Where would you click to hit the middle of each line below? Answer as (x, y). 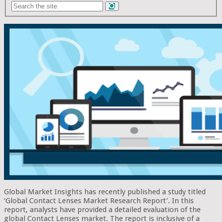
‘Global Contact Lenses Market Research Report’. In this (99, 200)
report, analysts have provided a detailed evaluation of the (102, 209)
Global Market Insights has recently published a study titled (105, 192)
